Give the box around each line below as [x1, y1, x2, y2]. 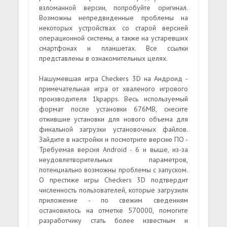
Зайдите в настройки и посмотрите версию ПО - [39, 134, 188, 144]
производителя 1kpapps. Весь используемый [39, 94, 188, 103]
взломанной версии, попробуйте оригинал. [39, 3, 188, 12]
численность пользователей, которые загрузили [39, 185, 188, 195]
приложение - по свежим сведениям [39, 195, 188, 205]
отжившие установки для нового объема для [39, 114, 188, 124]
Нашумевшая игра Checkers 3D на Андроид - [39, 73, 188, 83]
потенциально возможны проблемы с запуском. [39, 165, 188, 174]
